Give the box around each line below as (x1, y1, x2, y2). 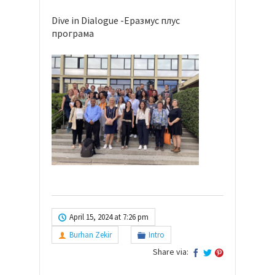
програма (52, 26, 94, 39)
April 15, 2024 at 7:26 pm (69, 211, 149, 222)
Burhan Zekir (69, 229, 112, 240)
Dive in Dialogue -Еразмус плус (52, 14, 180, 26)
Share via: (153, 246, 188, 257)
